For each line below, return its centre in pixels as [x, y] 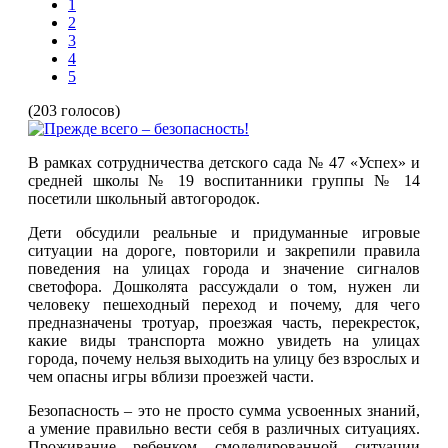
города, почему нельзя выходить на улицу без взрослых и [224, 358]
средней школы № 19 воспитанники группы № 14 [224, 180]
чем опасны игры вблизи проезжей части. [171, 376]
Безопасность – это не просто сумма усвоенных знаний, [224, 410]
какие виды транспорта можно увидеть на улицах [224, 340]
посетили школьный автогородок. [144, 198]
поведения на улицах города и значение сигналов [224, 268]
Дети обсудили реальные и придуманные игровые [224, 232]
